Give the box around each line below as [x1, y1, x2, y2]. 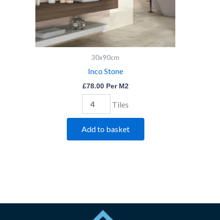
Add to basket [81, 124, 130, 134]
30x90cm [91, 53, 119, 61]
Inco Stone [87, 66, 123, 76]
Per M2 [104, 82, 129, 90]
